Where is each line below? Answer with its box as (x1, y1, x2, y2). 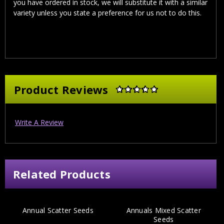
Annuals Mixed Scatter (126, 205, 201, 215)
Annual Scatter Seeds (22, 205, 93, 215)
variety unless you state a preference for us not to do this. (13, 7, 201, 17)
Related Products (12, 166, 110, 182)
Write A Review (14, 117, 63, 127)
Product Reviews (13, 81, 108, 97)
